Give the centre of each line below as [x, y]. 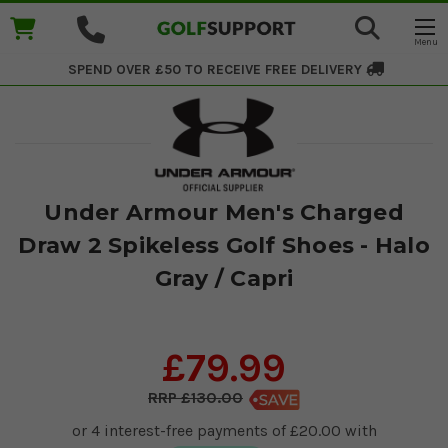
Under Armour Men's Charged [224, 212]
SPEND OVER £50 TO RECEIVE [164, 69]
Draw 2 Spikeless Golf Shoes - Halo [224, 245]
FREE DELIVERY [315, 69]
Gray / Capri [224, 278]
